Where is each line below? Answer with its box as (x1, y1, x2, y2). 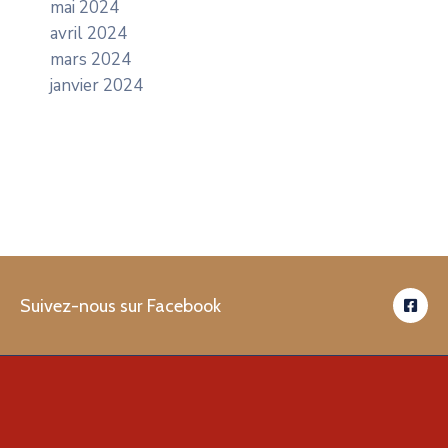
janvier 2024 (50, 74, 143, 98)
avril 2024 (50, 22, 127, 46)
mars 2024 (50, 48, 131, 72)
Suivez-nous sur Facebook (20, 294, 221, 317)
